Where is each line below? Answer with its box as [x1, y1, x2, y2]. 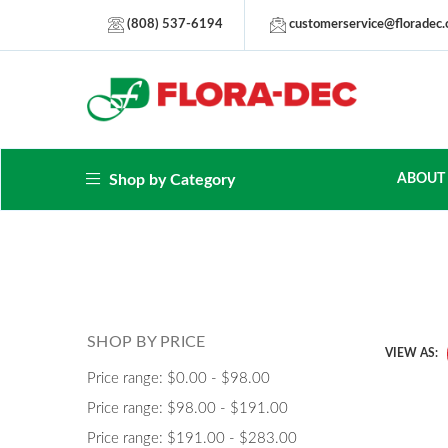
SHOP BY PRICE [87, 334, 206, 351]
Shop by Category [105, 171, 235, 188]
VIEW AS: [384, 346, 438, 359]
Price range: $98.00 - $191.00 [87, 401, 288, 417]
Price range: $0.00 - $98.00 [87, 371, 270, 387]
